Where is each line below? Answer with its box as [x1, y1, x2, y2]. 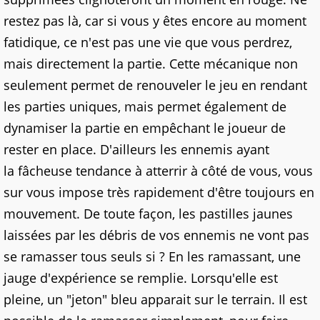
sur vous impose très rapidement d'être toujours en [4, 184, 314, 201]
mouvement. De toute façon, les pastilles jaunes [4, 205, 293, 223]
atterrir [146, 162, 187, 180]
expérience [51, 269, 116, 287]
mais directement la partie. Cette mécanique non [4, 55, 298, 73]
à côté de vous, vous [187, 162, 313, 180]
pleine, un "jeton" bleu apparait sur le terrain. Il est [4, 291, 307, 309]
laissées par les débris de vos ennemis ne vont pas [4, 226, 309, 244]
